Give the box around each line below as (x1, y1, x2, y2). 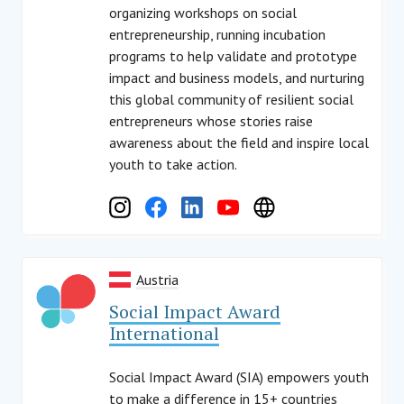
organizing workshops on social (109, 4, 297, 22)
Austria (136, 271, 179, 289)
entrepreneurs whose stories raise (109, 112, 313, 130)
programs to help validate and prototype (109, 47, 357, 65)
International (109, 321, 219, 345)
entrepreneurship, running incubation (109, 25, 326, 43)
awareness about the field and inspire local (109, 133, 369, 151)
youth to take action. (109, 155, 237, 173)
